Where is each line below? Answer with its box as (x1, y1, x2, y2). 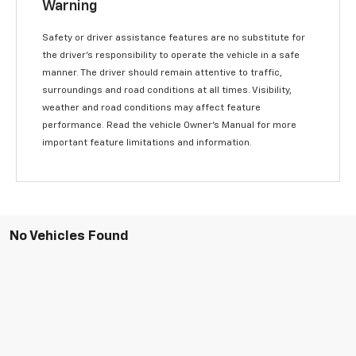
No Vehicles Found (10, 229, 129, 243)
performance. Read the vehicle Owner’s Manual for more (42, 120, 297, 130)
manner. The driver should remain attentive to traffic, (42, 68, 283, 78)
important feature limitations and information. (42, 137, 253, 148)
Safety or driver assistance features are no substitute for (42, 33, 306, 43)
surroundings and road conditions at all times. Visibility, (42, 85, 292, 95)
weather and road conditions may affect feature (42, 103, 261, 113)
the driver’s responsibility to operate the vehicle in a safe (42, 50, 300, 60)
